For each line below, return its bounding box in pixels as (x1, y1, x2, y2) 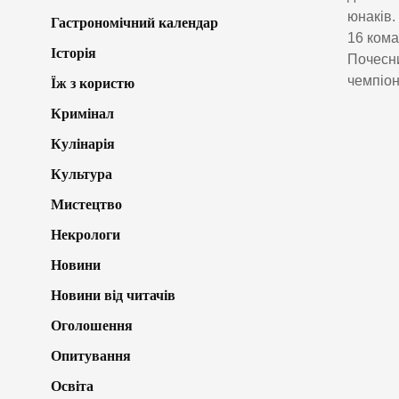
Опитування (51, 347, 131, 363)
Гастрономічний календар (51, 14, 218, 30)
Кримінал (51, 105, 114, 121)
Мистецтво (51, 196, 122, 212)
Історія (51, 45, 96, 61)
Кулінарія (51, 135, 115, 151)
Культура (51, 166, 112, 182)
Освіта (51, 378, 94, 394)
